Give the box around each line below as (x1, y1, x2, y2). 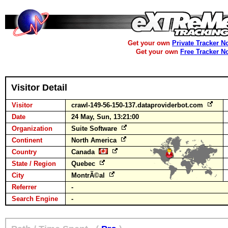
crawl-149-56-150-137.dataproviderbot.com (71, 101, 205, 109)
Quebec (71, 160, 97, 167)
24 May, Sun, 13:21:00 (71, 113, 139, 121)
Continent (12, 136, 42, 144)
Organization (12, 125, 52, 132)
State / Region (12, 160, 56, 167)
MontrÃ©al (71, 172, 107, 179)
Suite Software (71, 125, 119, 132)
